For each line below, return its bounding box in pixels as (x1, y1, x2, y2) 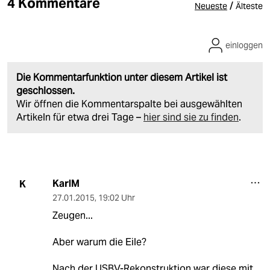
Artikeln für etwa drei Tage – (16, 111, 143, 124)
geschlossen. (16, 84, 75, 98)
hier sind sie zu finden (143, 111, 239, 124)
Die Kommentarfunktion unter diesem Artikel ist (16, 71, 227, 84)
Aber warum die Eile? (52, 236, 146, 249)
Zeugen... (52, 209, 93, 222)
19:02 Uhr (98, 192, 135, 204)
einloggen (225, 40, 263, 51)
